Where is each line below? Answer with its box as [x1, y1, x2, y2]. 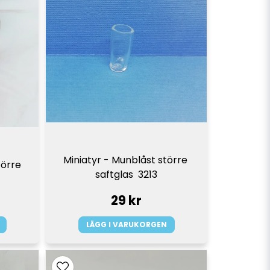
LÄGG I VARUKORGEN [86, 219, 167, 230]
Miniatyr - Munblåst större [63, 153, 187, 168]
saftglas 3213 [95, 168, 158, 182]
